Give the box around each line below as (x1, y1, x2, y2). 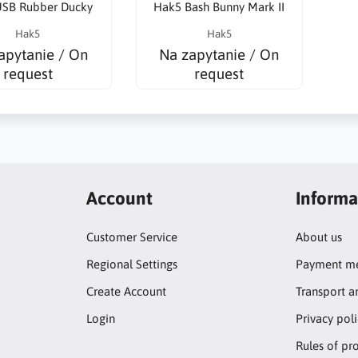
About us (296, 230, 343, 244)
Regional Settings (86, 257, 177, 271)
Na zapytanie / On (159, 45, 280, 63)
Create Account (86, 284, 166, 298)
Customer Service (86, 230, 177, 244)
